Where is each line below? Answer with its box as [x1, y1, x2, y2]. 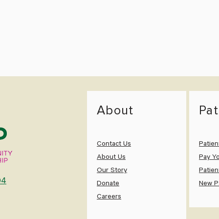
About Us [97, 154, 126, 162]
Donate [97, 180, 119, 188]
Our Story [97, 167, 127, 175]
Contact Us [97, 141, 131, 149]
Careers [97, 194, 121, 201]
